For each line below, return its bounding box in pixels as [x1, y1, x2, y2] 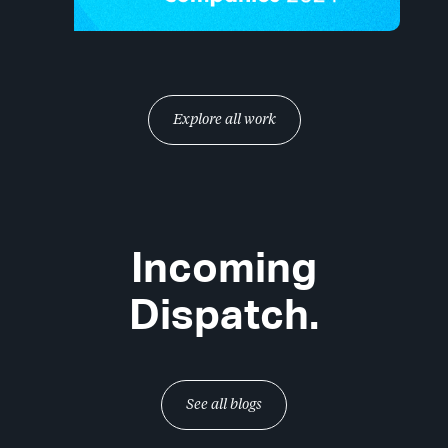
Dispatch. [129, 289, 319, 338]
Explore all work [172, 111, 276, 128]
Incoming [131, 242, 317, 291]
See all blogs [186, 395, 262, 412]
